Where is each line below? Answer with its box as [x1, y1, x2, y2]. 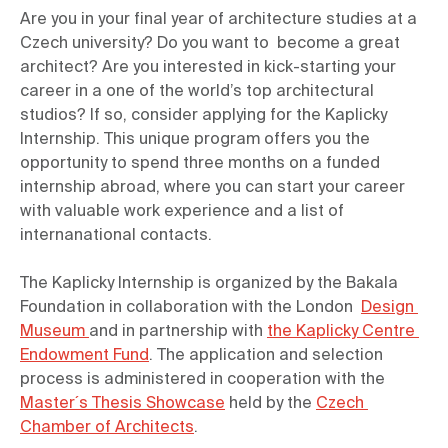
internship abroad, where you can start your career [20, 180, 405, 196]
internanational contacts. [20, 228, 212, 244]
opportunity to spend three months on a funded [20, 156, 380, 172]
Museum [20, 324, 89, 340]
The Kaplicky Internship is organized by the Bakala [20, 276, 398, 292]
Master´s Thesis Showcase [20, 396, 225, 412]
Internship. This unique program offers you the [20, 132, 370, 148]
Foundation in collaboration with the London [20, 300, 361, 316]
